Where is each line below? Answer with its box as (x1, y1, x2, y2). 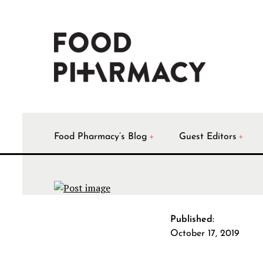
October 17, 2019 (170, 229, 240, 239)
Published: (170, 215, 215, 225)
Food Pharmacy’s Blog (54, 131, 147, 141)
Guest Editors (179, 131, 237, 141)
